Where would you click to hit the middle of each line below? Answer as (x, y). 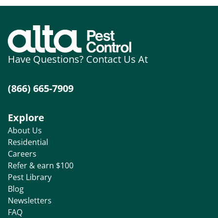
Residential (28, 142)
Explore (26, 117)
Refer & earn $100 (41, 165)
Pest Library (30, 177)
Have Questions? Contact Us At (78, 59)
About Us (25, 130)
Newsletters (30, 200)
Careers (22, 154)
